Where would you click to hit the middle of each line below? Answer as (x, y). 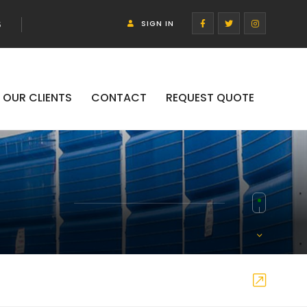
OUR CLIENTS (37, 98)
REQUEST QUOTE (210, 98)
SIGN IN (158, 24)
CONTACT (119, 98)
